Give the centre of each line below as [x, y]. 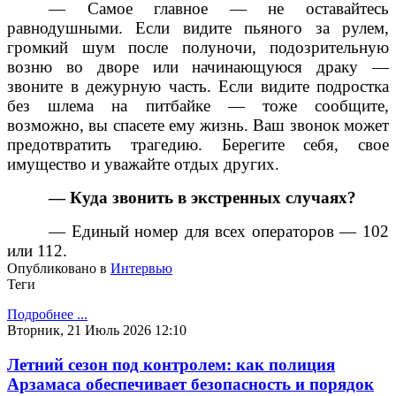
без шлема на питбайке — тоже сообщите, [198, 106]
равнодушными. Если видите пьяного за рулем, [198, 28]
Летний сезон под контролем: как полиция [171, 365]
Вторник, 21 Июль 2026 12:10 [97, 331]
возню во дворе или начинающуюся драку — [198, 67]
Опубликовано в [57, 269]
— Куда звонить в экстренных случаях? [203, 198]
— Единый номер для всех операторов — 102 [219, 232]
